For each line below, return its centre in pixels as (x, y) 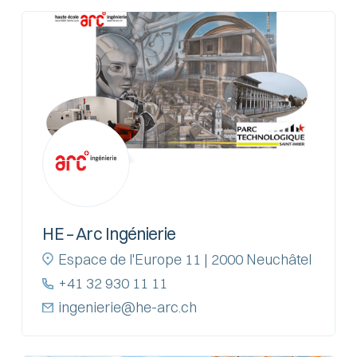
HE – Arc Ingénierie (109, 233)
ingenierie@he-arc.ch (127, 307)
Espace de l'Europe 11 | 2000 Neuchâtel (184, 259)
